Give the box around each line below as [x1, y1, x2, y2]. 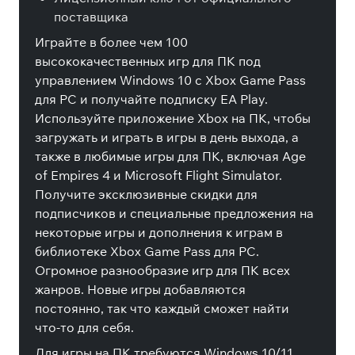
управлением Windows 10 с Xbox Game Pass [35, 72, 306, 88]
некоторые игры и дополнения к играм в [35, 224, 283, 240]
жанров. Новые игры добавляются [35, 281, 246, 297]
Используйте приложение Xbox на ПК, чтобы [35, 110, 311, 126]
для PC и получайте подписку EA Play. [35, 91, 271, 107]
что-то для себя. [35, 319, 137, 335]
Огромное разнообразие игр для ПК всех [35, 262, 290, 278]
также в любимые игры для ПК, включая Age [35, 148, 306, 164]
